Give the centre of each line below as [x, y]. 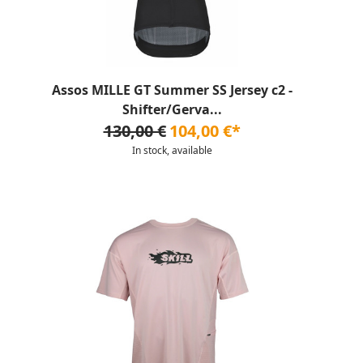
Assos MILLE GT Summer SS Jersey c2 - [172, 90]
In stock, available [172, 150]
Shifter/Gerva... [172, 109]
